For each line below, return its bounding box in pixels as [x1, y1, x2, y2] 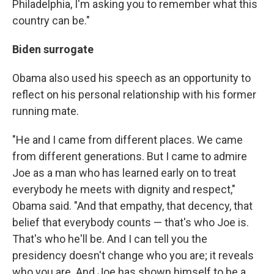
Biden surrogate [12, 43, 94, 56]
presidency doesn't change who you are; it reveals [12, 249, 254, 262]
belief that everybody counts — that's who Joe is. [12, 216, 249, 229]
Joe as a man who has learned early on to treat [12, 166, 236, 180]
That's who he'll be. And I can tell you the [12, 232, 207, 246]
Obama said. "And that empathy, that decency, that [12, 199, 253, 213]
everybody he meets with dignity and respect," [12, 183, 235, 196]
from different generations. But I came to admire [12, 150, 247, 163]
